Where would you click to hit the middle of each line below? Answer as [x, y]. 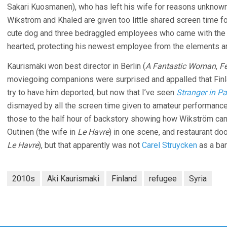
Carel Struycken [169, 145]
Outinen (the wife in [42, 132]
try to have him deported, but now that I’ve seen [92, 92]
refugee [163, 179]
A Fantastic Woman [181, 66]
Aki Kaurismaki [73, 179]
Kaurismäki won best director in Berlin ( [76, 66]
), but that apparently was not [90, 145]
